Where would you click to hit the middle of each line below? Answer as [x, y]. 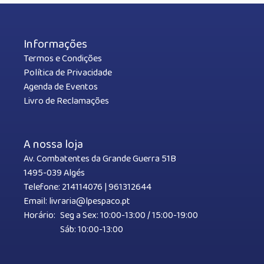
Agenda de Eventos [61, 87]
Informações [55, 44]
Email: [35, 202]
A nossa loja [53, 145]
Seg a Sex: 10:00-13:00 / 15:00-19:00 [129, 216]
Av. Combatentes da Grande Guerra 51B [100, 159]
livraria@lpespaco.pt [90, 202]
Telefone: [42, 187]
